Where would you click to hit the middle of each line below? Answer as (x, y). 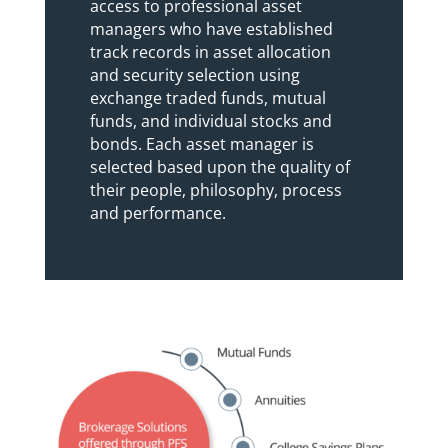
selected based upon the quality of (219, 167)
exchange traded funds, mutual (207, 98)
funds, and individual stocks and (210, 121)
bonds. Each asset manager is (201, 144)
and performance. (157, 213)
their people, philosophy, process (215, 190)
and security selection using (194, 75)
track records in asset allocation (210, 52)
